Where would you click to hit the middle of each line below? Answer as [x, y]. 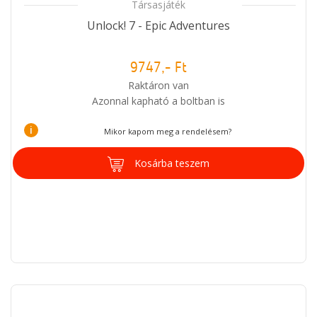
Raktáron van [158, 85]
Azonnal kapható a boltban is [158, 100]
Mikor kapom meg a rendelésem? [167, 131]
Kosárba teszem [172, 163]
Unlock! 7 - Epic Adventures [158, 25]
